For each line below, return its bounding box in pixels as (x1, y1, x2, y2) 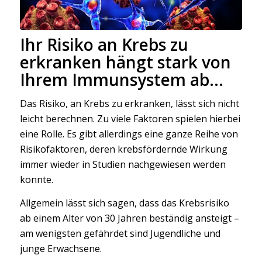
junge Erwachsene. (19, 242, 102, 255)
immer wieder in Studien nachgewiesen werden (19, 158, 226, 171)
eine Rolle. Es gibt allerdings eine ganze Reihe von (19, 127, 238, 141)
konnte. (19, 173, 53, 187)
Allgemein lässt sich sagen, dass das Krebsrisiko (19, 196, 229, 209)
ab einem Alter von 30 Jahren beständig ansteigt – (19, 211, 239, 225)
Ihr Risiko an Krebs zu (19, 33, 188, 56)
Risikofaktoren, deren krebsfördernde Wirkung (19, 143, 227, 156)
